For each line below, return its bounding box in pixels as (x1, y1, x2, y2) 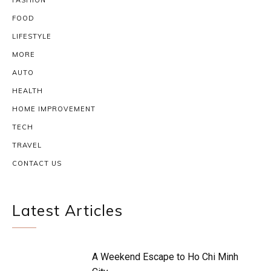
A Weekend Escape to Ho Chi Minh (92, 251, 239, 263)
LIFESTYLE (12, 32, 51, 41)
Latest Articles (12, 201, 123, 220)
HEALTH (12, 87, 43, 96)
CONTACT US (12, 159, 62, 168)
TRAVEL (12, 141, 42, 150)
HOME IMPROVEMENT (12, 105, 96, 114)
